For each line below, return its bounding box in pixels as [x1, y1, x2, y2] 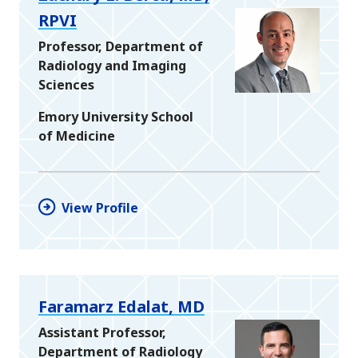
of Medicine [38, 127, 115, 145]
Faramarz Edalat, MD [38, 296, 205, 318]
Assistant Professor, [38, 324, 166, 342]
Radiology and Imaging [38, 57, 186, 75]
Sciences [38, 76, 94, 94]
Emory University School [38, 108, 193, 126]
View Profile [62, 199, 138, 217]
